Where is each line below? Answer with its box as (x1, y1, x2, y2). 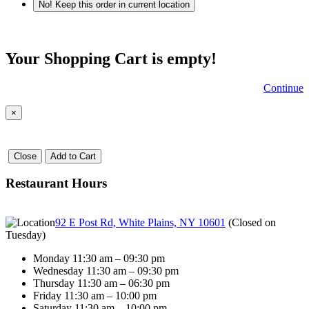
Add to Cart (50, 150, 96, 161)
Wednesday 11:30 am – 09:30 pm (33, 265, 179, 277)
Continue (263, 82, 303, 94)
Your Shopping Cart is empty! (6, 50, 217, 68)
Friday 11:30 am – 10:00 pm (33, 290, 157, 302)
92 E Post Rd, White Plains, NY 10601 (55, 217, 226, 229)
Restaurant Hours (6, 176, 107, 191)
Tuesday (6, 229, 42, 241)
